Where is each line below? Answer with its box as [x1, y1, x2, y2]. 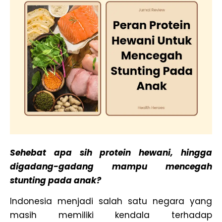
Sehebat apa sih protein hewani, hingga [10, 146, 212, 159]
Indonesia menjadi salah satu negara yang [10, 195, 212, 208]
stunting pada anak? [10, 174, 103, 186]
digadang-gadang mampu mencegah [10, 160, 212, 172]
